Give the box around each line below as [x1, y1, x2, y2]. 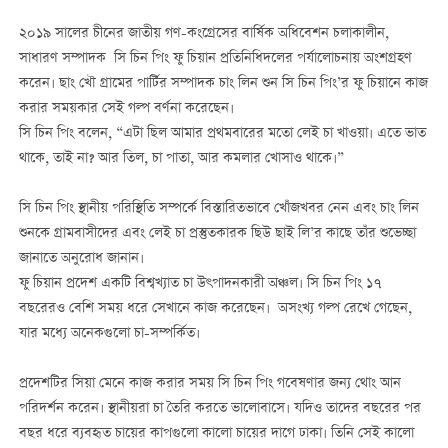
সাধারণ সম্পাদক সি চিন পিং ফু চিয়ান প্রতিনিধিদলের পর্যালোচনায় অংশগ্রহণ [18, 47, 412, 70]
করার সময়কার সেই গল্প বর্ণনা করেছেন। [18, 97, 234, 120]
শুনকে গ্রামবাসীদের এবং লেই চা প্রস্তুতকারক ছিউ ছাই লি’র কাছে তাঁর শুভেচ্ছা [18, 222, 416, 245]
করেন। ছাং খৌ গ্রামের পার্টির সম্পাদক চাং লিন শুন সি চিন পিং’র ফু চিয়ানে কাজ [18, 72, 428, 95]
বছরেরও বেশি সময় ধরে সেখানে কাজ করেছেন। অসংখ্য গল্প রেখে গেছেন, [18, 297, 412, 320]
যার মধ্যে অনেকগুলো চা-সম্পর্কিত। [18, 322, 200, 345]
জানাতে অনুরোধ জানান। [18, 247, 144, 270]
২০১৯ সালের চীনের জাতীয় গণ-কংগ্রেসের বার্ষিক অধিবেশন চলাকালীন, [18, 22, 389, 45]
